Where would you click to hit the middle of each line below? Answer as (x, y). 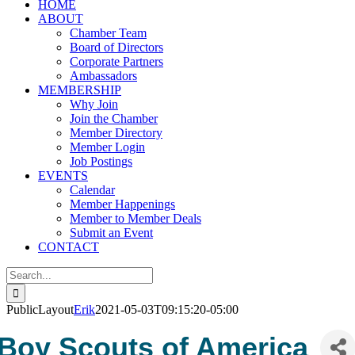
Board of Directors (116, 47)
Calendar (92, 190)
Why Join (94, 104)
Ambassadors (103, 76)
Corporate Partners (116, 61)
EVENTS (63, 176)
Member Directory (116, 133)
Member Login (107, 147)
